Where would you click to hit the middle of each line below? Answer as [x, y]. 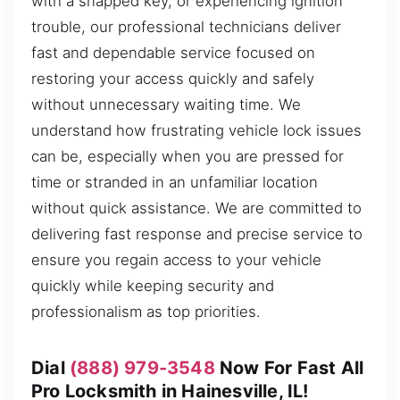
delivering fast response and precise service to [197, 233]
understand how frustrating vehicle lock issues [196, 130]
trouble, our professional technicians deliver [186, 26]
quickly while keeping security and [153, 285]
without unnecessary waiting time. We [166, 104]
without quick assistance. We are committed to [196, 208]
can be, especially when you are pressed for [187, 156]
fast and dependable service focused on [173, 52]
